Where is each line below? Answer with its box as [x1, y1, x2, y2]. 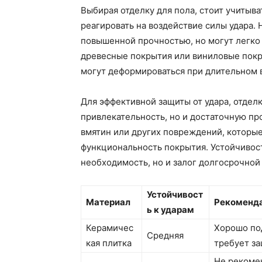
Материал [86, 196, 130, 208]
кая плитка [86, 237, 132, 249]
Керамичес [86, 222, 133, 234]
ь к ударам [147, 204, 194, 216]
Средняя [147, 230, 184, 242]
